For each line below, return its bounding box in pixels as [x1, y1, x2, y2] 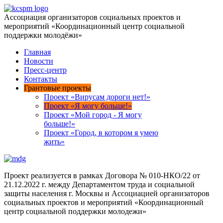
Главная [24, 48, 51, 56]
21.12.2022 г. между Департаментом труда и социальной [4, 180, 195, 189]
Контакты [24, 75, 57, 83]
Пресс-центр [24, 66, 67, 74]
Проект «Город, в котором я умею [44, 128, 158, 137]
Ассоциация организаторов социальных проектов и [4, 13, 181, 21]
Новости [24, 57, 53, 65]
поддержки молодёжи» [4, 31, 82, 39]
